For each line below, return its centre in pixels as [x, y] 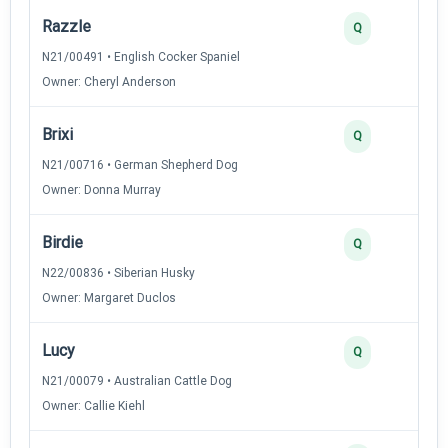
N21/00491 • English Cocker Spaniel [141, 56]
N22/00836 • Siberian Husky [118, 272]
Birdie [62, 242]
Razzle [66, 26]
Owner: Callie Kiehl [93, 405]
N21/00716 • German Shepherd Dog [140, 164]
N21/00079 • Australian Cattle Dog [137, 380]
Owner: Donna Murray [101, 189]
